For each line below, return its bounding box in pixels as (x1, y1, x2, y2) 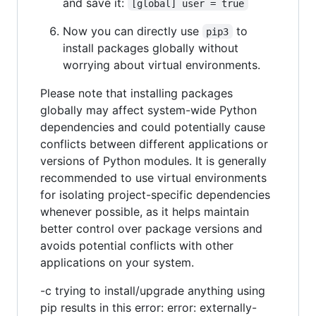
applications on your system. (40, 255, 194, 269)
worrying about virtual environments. (63, 57, 260, 72)
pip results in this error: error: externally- (40, 300, 257, 315)
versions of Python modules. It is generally (40, 153, 267, 168)
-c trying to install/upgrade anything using (40, 283, 265, 298)
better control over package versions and (40, 221, 262, 236)
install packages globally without (63, 40, 238, 55)
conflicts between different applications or (40, 136, 268, 151)
